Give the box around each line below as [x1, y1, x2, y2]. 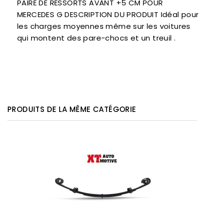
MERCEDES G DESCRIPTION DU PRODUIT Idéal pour [17, 9, 199, 20]
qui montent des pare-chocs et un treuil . [17, 33, 176, 44]
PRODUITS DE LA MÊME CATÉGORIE [7, 104, 136, 115]
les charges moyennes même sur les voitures [17, 21, 191, 32]
